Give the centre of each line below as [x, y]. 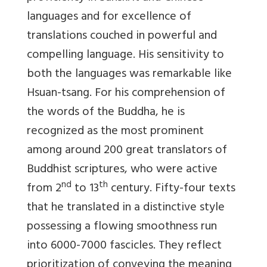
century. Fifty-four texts [172, 190]
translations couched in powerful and [122, 37]
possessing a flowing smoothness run [122, 228]
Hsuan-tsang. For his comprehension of [126, 94]
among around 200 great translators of [127, 151]
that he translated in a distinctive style [126, 209]
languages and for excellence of [109, 18]
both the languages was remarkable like [129, 75]
